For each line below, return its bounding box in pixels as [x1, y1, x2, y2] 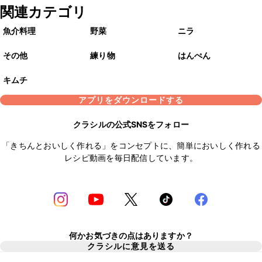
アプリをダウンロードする [78, 95, 184, 105]
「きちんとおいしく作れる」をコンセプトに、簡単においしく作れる [2, 140, 260, 151]
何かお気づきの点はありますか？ [69, 230, 193, 240]
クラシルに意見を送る [87, 241, 175, 251]
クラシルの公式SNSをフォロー [73, 119, 189, 130]
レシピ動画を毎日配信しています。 [64, 153, 198, 163]
